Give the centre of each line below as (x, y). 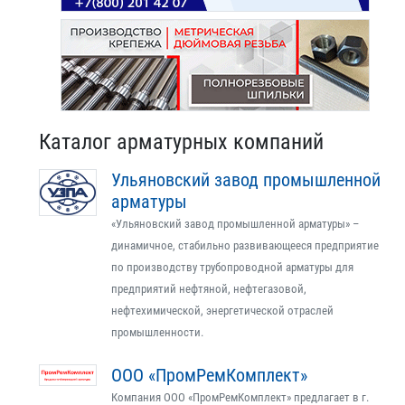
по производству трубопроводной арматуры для (232, 267)
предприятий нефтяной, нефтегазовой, (209, 289)
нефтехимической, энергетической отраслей (222, 311)
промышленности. (157, 332)
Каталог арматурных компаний (181, 142)
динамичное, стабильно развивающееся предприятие (245, 245)
